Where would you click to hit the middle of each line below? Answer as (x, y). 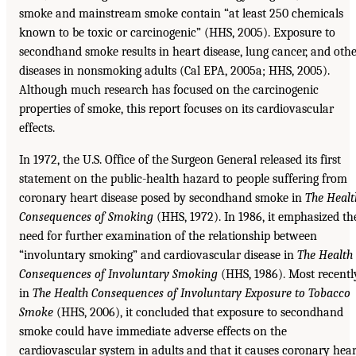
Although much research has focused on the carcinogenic (169, 89)
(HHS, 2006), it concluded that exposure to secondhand (198, 312)
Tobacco (329, 293)
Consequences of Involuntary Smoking (118, 274)
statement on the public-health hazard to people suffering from (183, 178)
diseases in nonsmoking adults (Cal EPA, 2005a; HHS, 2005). (174, 70)
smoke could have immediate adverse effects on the (153, 331)
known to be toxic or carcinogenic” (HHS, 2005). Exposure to (177, 32)
